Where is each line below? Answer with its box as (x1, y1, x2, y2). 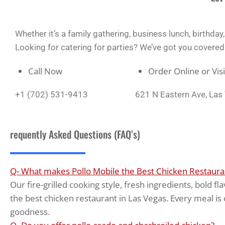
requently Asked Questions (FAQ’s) (10, 126, 140, 142)
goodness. (10, 205, 50, 217)
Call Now (28, 65, 62, 77)
